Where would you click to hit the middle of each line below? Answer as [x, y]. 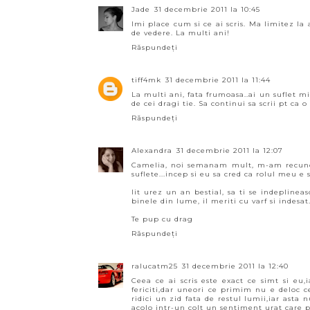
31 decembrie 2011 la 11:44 [218, 80]
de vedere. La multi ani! [181, 33]
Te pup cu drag [162, 219]
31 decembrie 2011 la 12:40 [235, 266]
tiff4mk [146, 80]
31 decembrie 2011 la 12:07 [230, 151]
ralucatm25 [155, 266]
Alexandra [152, 151]
